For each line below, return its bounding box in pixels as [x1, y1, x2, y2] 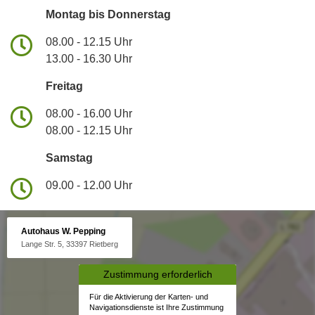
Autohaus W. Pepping [21, 226, 105, 236]
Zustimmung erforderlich [103, 269, 212, 281]
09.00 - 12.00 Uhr [46, 179, 132, 192]
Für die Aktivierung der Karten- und [89, 292, 208, 302]
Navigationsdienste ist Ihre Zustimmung [89, 303, 224, 312]
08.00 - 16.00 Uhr [46, 108, 132, 120]
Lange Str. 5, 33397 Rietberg [21, 240, 118, 249]
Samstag [46, 152, 93, 165]
